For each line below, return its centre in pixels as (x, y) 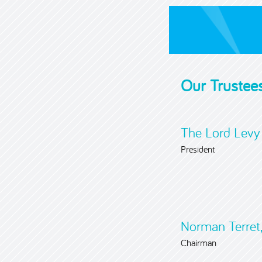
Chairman (198, 243)
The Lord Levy (220, 132)
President (197, 149)
